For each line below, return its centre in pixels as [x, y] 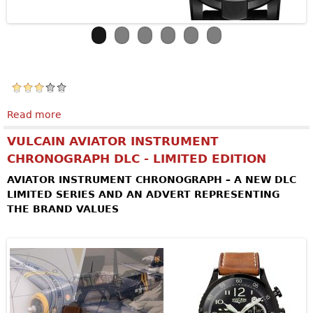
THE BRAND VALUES [63, 209]
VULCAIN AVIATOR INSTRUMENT [113, 141]
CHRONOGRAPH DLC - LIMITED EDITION [137, 159]
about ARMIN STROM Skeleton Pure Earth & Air [176, 115]
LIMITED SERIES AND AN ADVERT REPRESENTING [143, 195]
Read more [34, 115]
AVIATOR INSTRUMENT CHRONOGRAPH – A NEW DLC [152, 180]
